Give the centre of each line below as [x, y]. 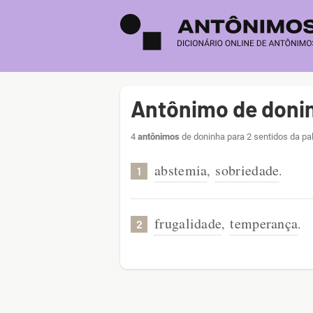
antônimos [159, 137]
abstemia [181, 170]
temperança [264, 223]
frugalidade [188, 223]
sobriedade [247, 170]
